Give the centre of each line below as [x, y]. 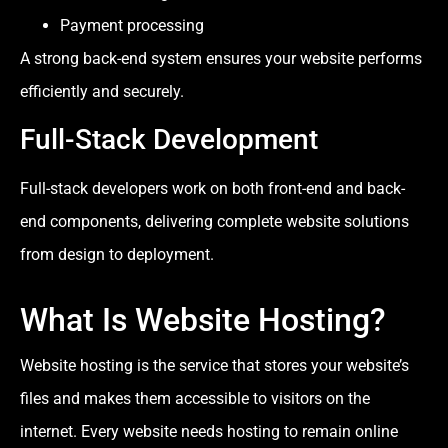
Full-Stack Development [169, 139]
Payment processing [132, 26]
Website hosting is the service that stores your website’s [214, 365]
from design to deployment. [117, 254]
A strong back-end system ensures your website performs [221, 59]
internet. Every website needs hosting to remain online [209, 431]
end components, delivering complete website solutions [214, 221]
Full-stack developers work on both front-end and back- [212, 188]
